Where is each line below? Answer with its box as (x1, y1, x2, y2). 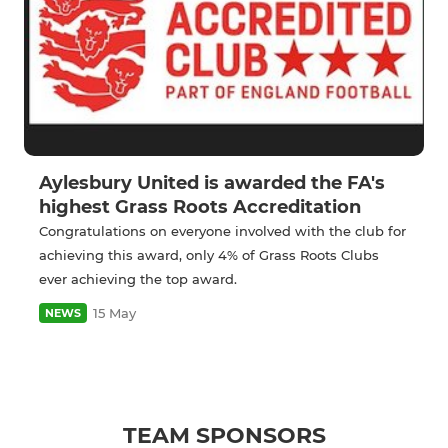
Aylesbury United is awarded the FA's (39, 172, 385, 195)
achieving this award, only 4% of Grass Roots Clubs (39, 247, 379, 264)
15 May (93, 305, 136, 322)
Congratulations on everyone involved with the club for (39, 223, 406, 240)
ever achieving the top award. (39, 271, 237, 288)
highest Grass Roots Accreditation (39, 196, 361, 219)
